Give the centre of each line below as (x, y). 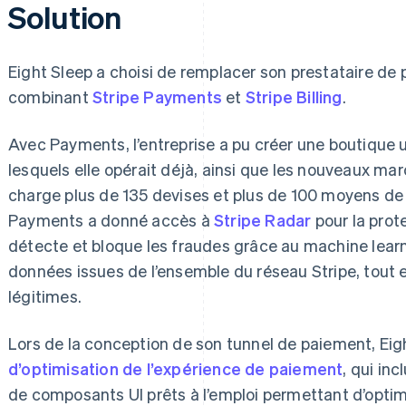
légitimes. (45, 296)
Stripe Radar (263, 220)
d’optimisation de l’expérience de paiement (176, 368)
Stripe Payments (157, 97)
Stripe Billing (294, 97)
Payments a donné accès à (111, 220)
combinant (50, 97)
